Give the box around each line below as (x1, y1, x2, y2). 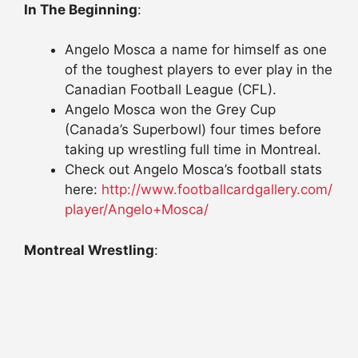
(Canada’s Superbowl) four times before (65, 121, 321, 138)
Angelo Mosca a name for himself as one (65, 42, 327, 58)
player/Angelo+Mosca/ (65, 201, 209, 218)
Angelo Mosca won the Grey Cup (65, 101, 276, 118)
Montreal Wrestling (24, 241, 154, 258)
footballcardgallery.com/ (177, 181, 332, 198)
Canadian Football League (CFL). (65, 82, 276, 98)
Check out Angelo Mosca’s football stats (65, 161, 322, 178)
